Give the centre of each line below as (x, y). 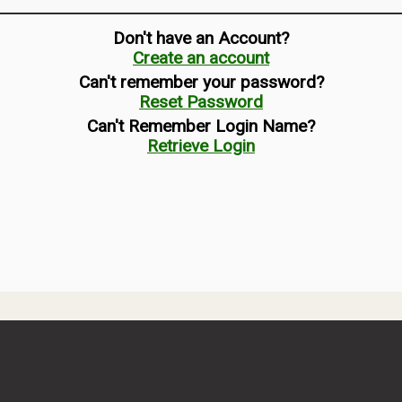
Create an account (201, 58)
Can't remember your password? (201, 83)
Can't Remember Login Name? (201, 127)
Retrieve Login (201, 146)
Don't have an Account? (201, 39)
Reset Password (201, 102)
